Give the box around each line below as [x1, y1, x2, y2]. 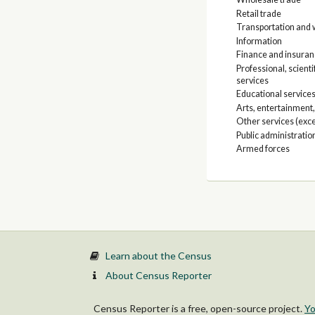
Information [236, 35, 282, 46]
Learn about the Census [105, 249, 212, 262]
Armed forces [236, 143, 290, 155]
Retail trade [236, 8, 281, 19]
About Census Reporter [105, 269, 212, 281]
